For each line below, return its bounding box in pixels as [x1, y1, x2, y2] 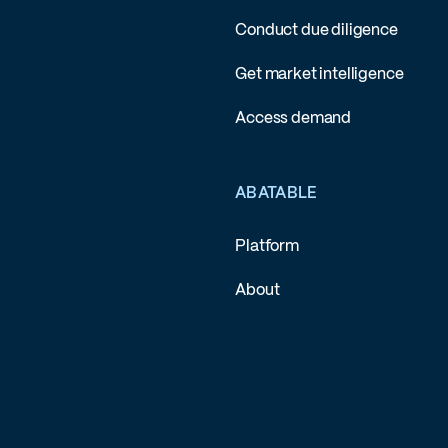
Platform [235, 239, 299, 255]
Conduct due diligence [235, 22, 398, 38]
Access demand [235, 111, 352, 127]
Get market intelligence [235, 66, 404, 82]
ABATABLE [235, 186, 318, 202]
